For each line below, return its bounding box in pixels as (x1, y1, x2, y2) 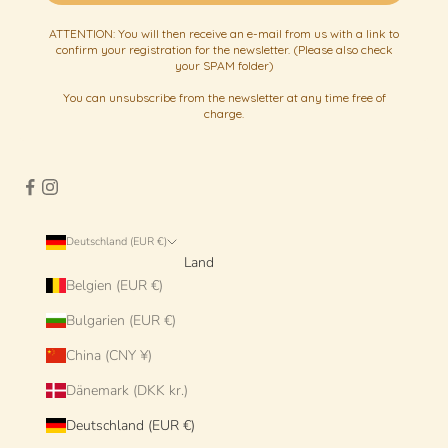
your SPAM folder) (174, 58, 274, 74)
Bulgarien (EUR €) (65, 311, 176, 331)
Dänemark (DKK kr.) (65, 381, 188, 401)
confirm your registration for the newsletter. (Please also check (55, 42, 393, 58)
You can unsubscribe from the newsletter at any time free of (62, 90, 386, 106)
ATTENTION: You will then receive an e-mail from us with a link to (49, 26, 399, 42)
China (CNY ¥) (65, 346, 152, 366)
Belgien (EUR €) (65, 276, 163, 296)
